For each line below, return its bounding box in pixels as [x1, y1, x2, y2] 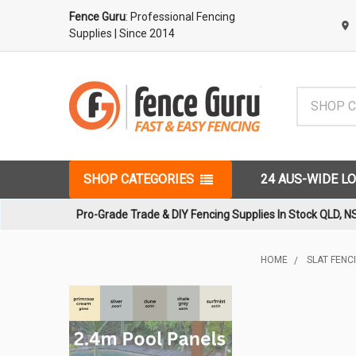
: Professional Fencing [126, 10, 235, 23]
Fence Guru [69, 10, 126, 23]
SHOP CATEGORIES [83, 172, 194, 187]
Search [296, 87, 335, 103]
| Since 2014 [114, 27, 175, 40]
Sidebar [69, 295, 133, 318]
